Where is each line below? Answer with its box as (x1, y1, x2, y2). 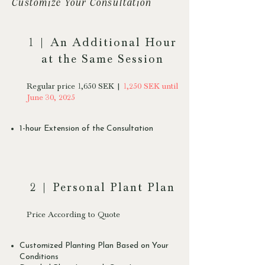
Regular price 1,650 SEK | (27, 82, 121, 91)
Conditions (20, 252, 59, 261)
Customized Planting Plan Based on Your (20, 241, 169, 250)
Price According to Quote (27, 211, 120, 219)
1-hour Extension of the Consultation (20, 124, 153, 133)
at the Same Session (41, 54, 164, 66)
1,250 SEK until (121, 82, 178, 91)
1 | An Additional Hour (28, 37, 177, 50)
